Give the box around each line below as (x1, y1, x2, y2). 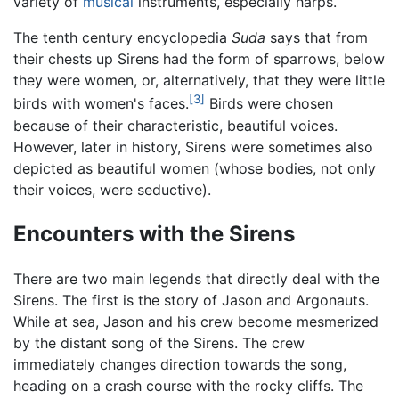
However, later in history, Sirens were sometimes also (13, 137, 373, 156)
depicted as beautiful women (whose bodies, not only (13, 159, 376, 177)
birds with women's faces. (13, 94, 189, 113)
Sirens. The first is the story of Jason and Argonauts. (13, 290, 369, 309)
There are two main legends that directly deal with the (13, 269, 379, 288)
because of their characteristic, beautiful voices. (13, 116, 338, 134)
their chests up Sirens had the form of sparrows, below (13, 50, 385, 69)
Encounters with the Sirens (13, 220, 295, 247)
